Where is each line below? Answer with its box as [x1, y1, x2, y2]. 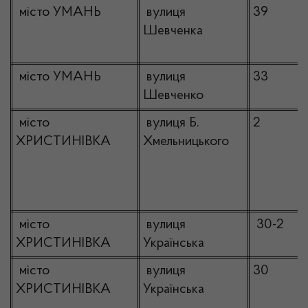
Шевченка [143, 24, 203, 38]
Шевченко [143, 89, 203, 102]
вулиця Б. [143, 116, 199, 130]
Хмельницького [143, 135, 229, 148]
